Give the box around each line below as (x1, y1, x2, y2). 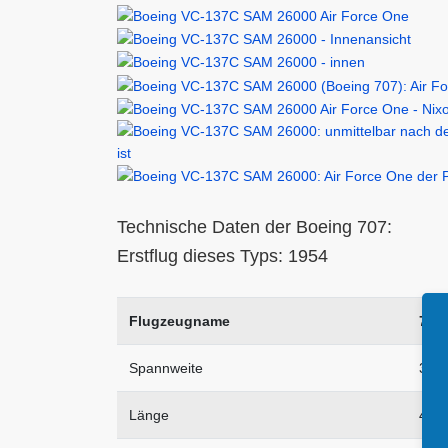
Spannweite (129, 360, 203, 377)
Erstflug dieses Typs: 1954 (117, 246, 328, 267)
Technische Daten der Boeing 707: (117, 217, 392, 238)
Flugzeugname (129, 313, 230, 330)
